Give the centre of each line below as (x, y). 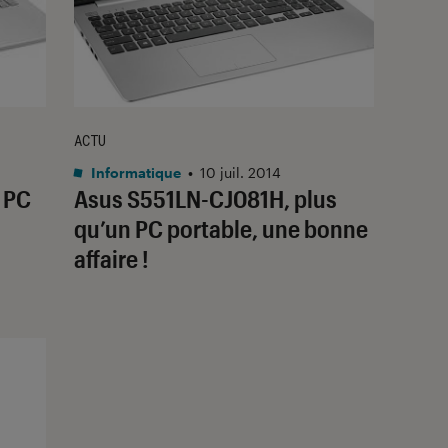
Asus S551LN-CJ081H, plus (205, 198)
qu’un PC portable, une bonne (221, 228)
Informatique (134, 172)
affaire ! (111, 258)
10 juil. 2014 (240, 172)
